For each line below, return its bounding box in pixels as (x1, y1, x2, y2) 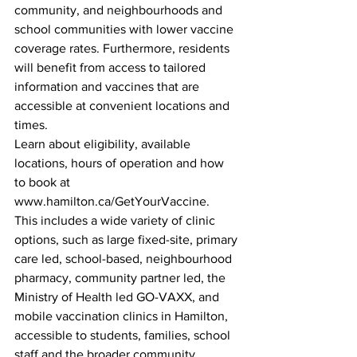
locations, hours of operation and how (14, 156, 227, 170)
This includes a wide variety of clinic (14, 214, 218, 227)
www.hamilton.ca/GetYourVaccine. (14, 194, 216, 208)
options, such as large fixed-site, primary (14, 233, 241, 246)
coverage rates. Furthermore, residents (14, 41, 233, 55)
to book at (14, 175, 73, 189)
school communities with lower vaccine (14, 22, 237, 36)
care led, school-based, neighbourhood (14, 252, 235, 265)
